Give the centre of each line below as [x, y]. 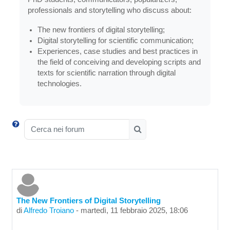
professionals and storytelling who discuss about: [110, 11]
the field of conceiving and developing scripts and [119, 62]
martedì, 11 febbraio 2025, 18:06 [134, 211]
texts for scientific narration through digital [107, 73]
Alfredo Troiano [49, 211]
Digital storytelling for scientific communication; [116, 41]
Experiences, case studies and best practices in [118, 52]
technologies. [60, 84]
